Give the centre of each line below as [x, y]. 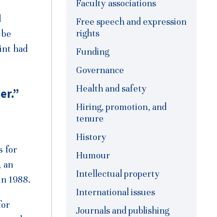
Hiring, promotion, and [121, 107]
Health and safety [111, 89]
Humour [93, 155]
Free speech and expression [131, 22]
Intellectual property [118, 174]
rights [88, 33]
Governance [100, 70]
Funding [93, 52]
